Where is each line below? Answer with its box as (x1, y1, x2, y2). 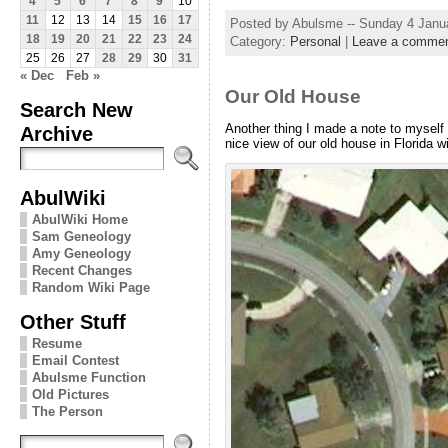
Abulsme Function (31, 369, 146, 385)
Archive (19, 121, 93, 145)
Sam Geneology (31, 228, 131, 244)
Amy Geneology (31, 245, 131, 261)
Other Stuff (19, 309, 126, 333)
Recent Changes (31, 262, 132, 278)
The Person (31, 403, 103, 419)
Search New (19, 97, 133, 121)
